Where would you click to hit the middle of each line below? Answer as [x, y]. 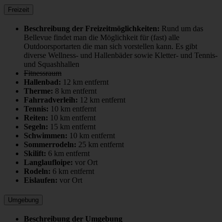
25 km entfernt [101, 144]
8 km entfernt [76, 91]
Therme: [38, 91]
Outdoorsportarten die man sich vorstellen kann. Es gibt [111, 46]
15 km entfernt [73, 126]
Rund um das [182, 28]
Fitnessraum [43, 73]
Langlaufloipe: [48, 162]
